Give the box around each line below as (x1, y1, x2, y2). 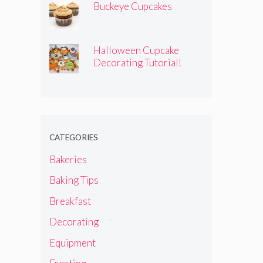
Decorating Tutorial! (93, 56, 181, 69)
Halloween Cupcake (93, 44, 179, 57)
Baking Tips (49, 174, 99, 187)
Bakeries (49, 153, 87, 166)
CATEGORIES (49, 133, 98, 143)
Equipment (49, 236, 96, 249)
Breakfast (49, 194, 91, 207)
